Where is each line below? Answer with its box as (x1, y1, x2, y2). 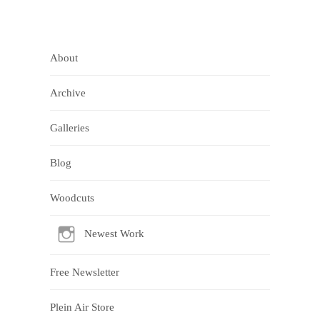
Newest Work (84, 228, 144, 240)
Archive (50, 87, 86, 99)
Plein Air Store (50, 301, 114, 313)
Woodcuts (50, 192, 94, 204)
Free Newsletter (50, 266, 119, 278)
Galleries (50, 122, 89, 134)
